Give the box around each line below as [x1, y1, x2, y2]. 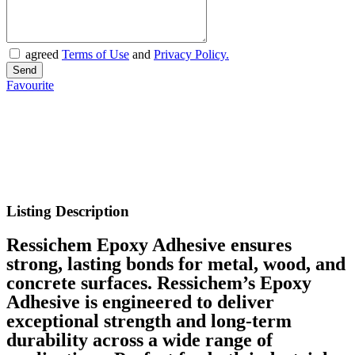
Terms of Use [62, 47, 129, 61]
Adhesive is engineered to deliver [6, 292, 274, 313]
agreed [25, 47, 62, 61]
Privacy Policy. [154, 47, 229, 61]
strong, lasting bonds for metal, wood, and [6, 254, 345, 275]
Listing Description [6, 202, 129, 219]
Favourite [6, 78, 54, 92]
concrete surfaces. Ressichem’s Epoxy [6, 273, 311, 294]
